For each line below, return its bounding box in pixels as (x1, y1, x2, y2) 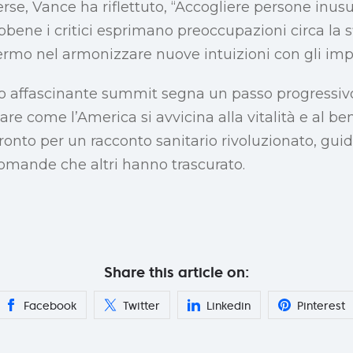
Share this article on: (104, 262, 249, 281)
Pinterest (297, 298, 345, 313)
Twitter (123, 298, 160, 313)
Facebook (24, 298, 76, 313)
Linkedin (206, 298, 251, 313)
